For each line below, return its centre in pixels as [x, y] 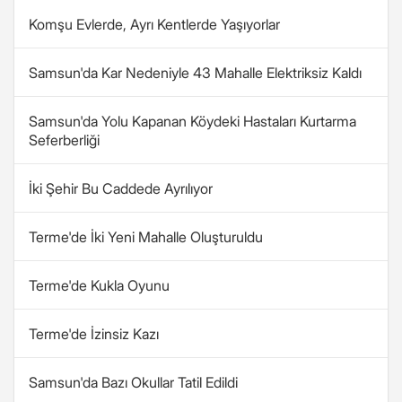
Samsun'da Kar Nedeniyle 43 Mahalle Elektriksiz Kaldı [195, 73]
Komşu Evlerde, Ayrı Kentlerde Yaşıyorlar [154, 24]
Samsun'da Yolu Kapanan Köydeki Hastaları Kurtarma [192, 121]
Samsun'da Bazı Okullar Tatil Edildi [133, 382]
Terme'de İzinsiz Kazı [94, 334]
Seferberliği [64, 140]
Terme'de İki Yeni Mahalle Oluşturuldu [146, 237]
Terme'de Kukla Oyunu [99, 285]
